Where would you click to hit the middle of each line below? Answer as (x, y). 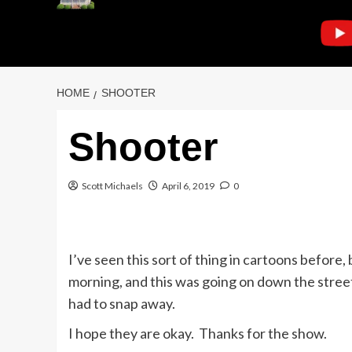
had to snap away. (122, 303)
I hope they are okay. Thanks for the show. (198, 333)
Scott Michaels (112, 186)
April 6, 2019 (188, 186)
